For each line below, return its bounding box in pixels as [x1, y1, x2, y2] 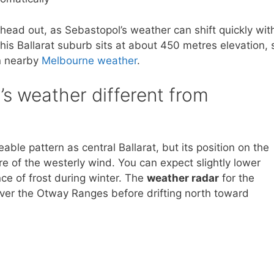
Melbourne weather [42, 54, 137, 67]
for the [219, 172, 254, 184]
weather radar [147, 172, 219, 184]
